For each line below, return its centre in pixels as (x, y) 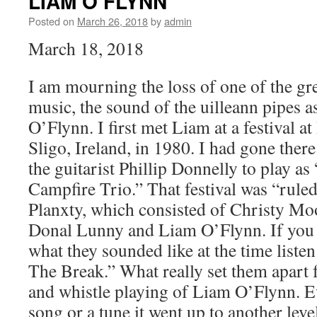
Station (272, 19)
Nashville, (278, 47)
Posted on (51, 21)
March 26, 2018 (113, 21)
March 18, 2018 (86, 48)
